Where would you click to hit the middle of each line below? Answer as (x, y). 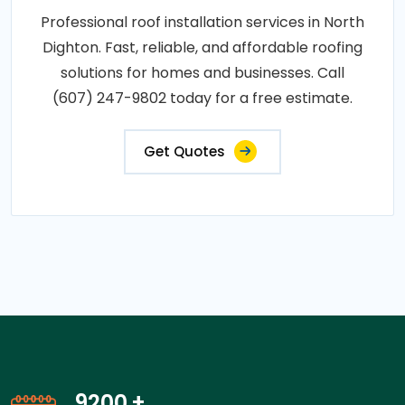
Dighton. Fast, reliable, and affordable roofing (202, 47)
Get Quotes (184, 151)
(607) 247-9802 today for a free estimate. (202, 98)
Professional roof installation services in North (202, 22)
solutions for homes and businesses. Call (202, 72)
